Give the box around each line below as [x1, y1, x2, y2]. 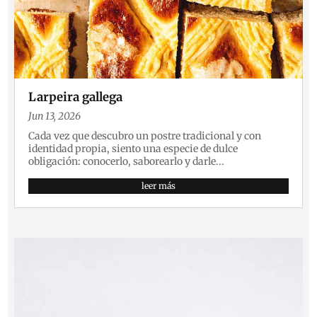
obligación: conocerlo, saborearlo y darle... [28, 155, 225, 168]
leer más [142, 180, 175, 192]
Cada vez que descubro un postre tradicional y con [28, 129, 262, 143]
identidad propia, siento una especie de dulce [28, 142, 238, 156]
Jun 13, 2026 [28, 110, 81, 123]
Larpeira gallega [28, 89, 123, 105]
